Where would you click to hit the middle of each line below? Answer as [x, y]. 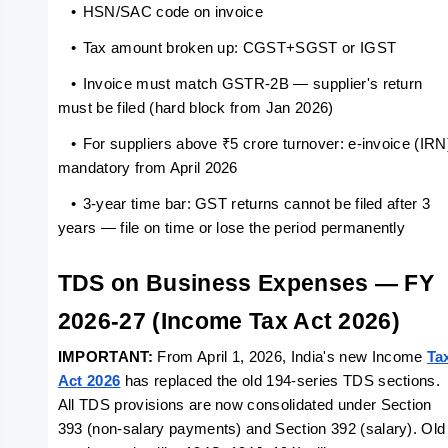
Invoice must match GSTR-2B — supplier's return [252, 84]
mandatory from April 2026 [147, 168]
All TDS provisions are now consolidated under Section [244, 405]
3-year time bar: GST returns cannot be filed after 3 [256, 204]
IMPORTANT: [107, 357]
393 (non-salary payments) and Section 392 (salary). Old [251, 429]
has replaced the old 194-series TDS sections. [280, 381]
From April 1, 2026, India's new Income [292, 357]
